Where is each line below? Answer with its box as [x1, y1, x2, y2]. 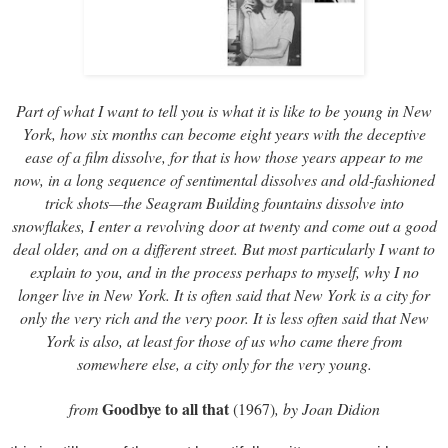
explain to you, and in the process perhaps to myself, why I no [29, 260, 419, 282]
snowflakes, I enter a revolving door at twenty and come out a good [11, 214, 437, 236]
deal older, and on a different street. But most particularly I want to [13, 237, 435, 259]
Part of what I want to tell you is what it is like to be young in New [16, 99, 432, 121]
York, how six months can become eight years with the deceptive [22, 122, 426, 144]
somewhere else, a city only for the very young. [76, 352, 372, 374]
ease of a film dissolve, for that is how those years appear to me [25, 145, 423, 167]
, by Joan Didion [274, 397, 380, 419]
